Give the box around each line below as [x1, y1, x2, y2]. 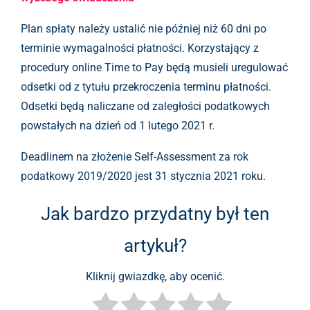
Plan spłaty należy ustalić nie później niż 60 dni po [21, 22, 266, 35]
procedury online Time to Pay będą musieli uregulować [21, 61, 288, 74]
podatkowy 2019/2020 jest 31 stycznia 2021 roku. [21, 170, 266, 183]
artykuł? [123, 235, 187, 256]
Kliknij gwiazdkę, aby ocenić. [85, 270, 225, 284]
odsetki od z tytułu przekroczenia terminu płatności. [21, 80, 271, 93]
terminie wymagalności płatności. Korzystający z [21, 42, 259, 55]
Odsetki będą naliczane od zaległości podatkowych [21, 100, 270, 113]
